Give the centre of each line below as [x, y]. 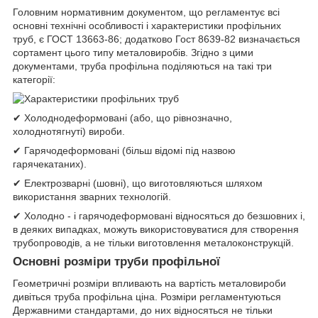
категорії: [34, 80]
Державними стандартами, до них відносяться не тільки [143, 311]
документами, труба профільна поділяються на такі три [142, 66]
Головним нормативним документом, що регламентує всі [146, 12]
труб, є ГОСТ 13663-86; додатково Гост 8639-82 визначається [157, 39]
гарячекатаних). [50, 164]
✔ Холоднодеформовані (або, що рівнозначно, [122, 118]
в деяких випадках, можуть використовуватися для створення [156, 230]
